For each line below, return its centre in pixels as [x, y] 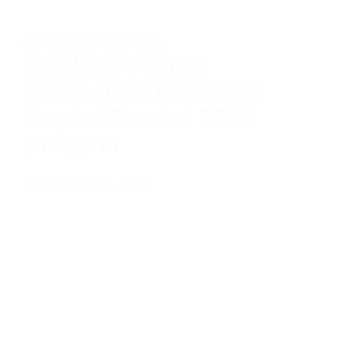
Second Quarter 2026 [139, 118]
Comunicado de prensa [94, 42]
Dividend [72, 145]
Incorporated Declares [143, 91]
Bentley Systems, [116, 64]
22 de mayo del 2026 [87, 185]
